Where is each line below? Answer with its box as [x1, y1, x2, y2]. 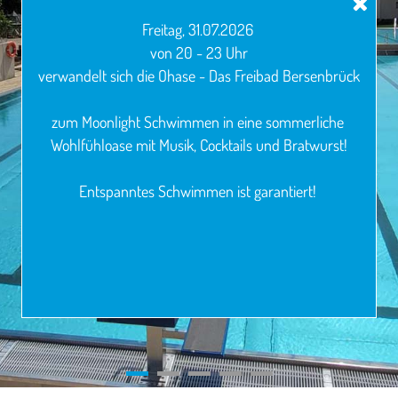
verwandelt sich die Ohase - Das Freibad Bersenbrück [38, 66, 360, 85]
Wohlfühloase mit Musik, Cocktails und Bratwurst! [51, 135, 347, 155]
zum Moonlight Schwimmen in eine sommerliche [51, 112, 347, 131]
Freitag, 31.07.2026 [141, 20, 257, 39]
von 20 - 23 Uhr [147, 43, 251, 62]
